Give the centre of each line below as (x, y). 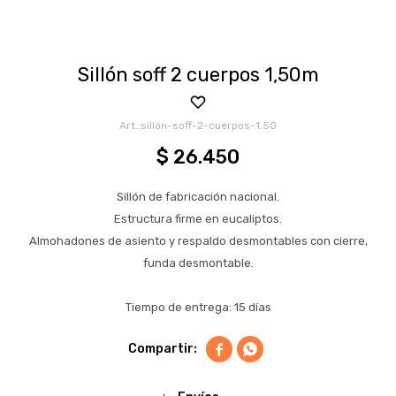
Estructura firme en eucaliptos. (198, 219)
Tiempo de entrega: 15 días (198, 307)
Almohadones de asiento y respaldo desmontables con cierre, (198, 241)
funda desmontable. (198, 263)
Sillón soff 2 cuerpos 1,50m (198, 75)
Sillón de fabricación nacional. (198, 197)
